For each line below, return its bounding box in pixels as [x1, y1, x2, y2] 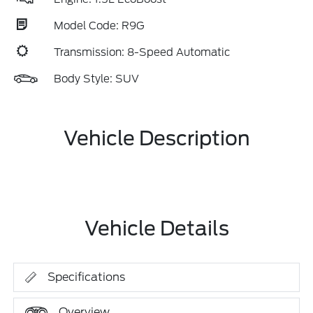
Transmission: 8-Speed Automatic [54, 46, 230, 59]
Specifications [48, 270, 126, 284]
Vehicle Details [84, 217, 229, 240]
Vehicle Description [63, 126, 250, 150]
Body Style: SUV [54, 73, 139, 85]
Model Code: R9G [54, 20, 145, 32]
